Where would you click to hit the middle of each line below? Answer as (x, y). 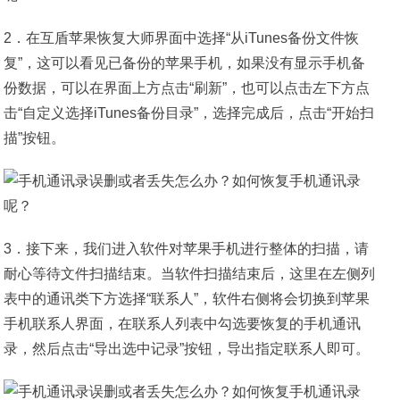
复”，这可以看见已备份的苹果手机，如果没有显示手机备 (185, 63)
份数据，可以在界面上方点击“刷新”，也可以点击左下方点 (187, 88)
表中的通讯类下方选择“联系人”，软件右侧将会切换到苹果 (187, 299)
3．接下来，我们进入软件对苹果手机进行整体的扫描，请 (187, 249)
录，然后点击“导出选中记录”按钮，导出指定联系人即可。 (187, 349)
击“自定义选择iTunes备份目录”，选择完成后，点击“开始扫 (189, 113)
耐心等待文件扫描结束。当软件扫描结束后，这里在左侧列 (190, 274)
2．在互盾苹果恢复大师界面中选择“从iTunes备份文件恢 (182, 38)
